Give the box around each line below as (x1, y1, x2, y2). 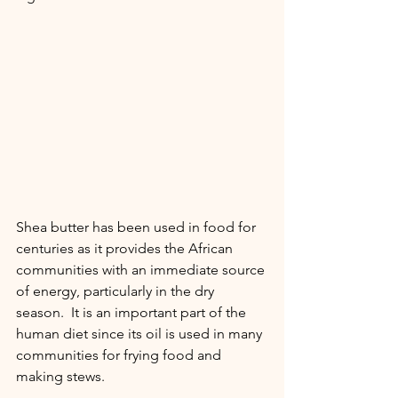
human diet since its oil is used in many (16, 325, 266, 342)
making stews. (16, 368, 108, 385)
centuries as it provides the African (16, 240, 236, 257)
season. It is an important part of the (16, 304, 250, 321)
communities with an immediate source (16, 261, 268, 278)
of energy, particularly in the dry (16, 283, 218, 299)
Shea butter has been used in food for (16, 219, 259, 235)
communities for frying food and (16, 346, 225, 363)
